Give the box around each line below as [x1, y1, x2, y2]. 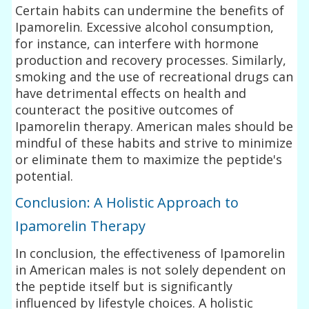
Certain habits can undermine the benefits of [15, 1, 285, 19]
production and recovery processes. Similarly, [15, 51, 287, 68]
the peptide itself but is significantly [15, 277, 233, 295]
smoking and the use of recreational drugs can [15, 68, 294, 85]
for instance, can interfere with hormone [15, 34, 259, 52]
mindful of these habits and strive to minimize [15, 134, 293, 151]
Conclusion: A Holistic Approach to [15, 192, 239, 212]
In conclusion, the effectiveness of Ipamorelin [15, 244, 286, 261]
